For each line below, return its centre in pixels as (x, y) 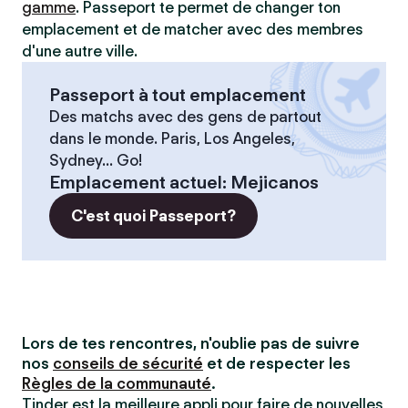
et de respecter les (277, 363)
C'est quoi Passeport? (153, 216)
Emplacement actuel (136, 182)
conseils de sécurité (128, 363)
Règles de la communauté (117, 383)
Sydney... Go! (96, 160)
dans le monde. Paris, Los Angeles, (172, 138)
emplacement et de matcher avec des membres (193, 29)
